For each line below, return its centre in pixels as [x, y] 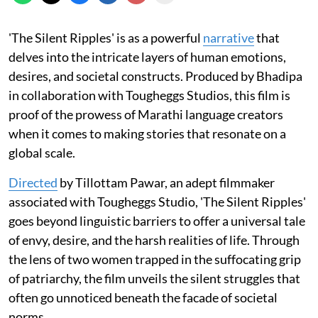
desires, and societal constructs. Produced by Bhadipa [155, 76]
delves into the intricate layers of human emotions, [147, 56]
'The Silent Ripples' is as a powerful [106, 37]
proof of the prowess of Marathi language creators [146, 114]
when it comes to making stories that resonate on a [147, 133]
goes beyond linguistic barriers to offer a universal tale [157, 220]
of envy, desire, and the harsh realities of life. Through [154, 240]
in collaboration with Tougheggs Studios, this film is [149, 95]
